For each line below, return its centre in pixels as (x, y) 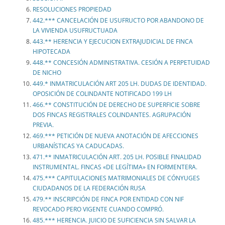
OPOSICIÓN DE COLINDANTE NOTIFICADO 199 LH (102, 94)
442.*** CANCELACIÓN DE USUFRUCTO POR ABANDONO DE (118, 21)
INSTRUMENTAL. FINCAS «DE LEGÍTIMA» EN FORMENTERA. (115, 167)
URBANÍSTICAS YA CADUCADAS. (79, 146)
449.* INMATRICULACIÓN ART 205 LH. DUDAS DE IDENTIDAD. (120, 84)
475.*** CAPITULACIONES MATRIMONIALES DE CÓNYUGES (116, 178)
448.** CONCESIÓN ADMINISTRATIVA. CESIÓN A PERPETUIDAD (121, 63)
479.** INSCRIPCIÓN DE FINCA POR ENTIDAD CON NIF (108, 199)
